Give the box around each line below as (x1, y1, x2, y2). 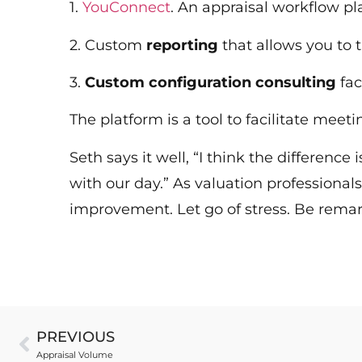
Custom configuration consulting (85, 73, 337, 91)
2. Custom (69, 36, 147, 54)
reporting (146, 36, 219, 54)
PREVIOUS (36, 328, 115, 347)
